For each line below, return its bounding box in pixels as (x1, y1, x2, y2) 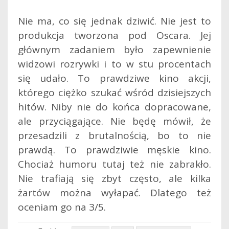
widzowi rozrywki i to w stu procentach (18, 57, 211, 71)
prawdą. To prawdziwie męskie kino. (18, 143, 211, 156)
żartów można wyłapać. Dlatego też (18, 186, 211, 199)
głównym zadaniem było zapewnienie (18, 42, 211, 56)
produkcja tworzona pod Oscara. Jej (18, 28, 211, 42)
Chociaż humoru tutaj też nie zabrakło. (18, 157, 211, 171)
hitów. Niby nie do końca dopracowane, (18, 100, 211, 113)
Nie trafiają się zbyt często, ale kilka (18, 171, 211, 185)
